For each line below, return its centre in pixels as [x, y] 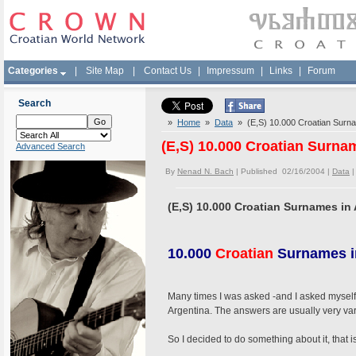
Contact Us [168, 71]
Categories [33, 71]
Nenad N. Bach [205, 171]
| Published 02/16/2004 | [283, 171]
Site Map [105, 71]
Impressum [230, 71]
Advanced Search [50, 146]
